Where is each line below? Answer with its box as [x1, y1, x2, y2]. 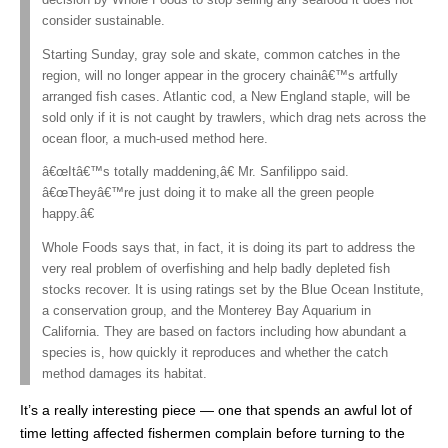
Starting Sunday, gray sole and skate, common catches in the [42, 47, 400, 62]
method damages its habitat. [42, 366, 207, 381]
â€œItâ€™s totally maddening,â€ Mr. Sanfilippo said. [42, 165, 349, 180]
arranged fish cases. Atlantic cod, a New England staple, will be [42, 89, 410, 104]
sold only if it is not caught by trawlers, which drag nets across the [42, 110, 426, 125]
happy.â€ [42, 207, 94, 222]
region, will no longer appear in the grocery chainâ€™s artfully [42, 68, 398, 83]
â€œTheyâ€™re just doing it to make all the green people [42, 186, 374, 201]
